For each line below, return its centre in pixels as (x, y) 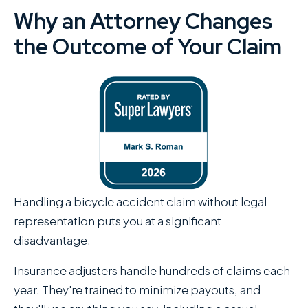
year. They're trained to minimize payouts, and (137, 290)
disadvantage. (52, 240)
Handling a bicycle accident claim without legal (140, 202)
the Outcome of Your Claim (148, 46)
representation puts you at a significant (118, 221)
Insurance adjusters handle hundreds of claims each (152, 271)
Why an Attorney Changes (143, 21)
